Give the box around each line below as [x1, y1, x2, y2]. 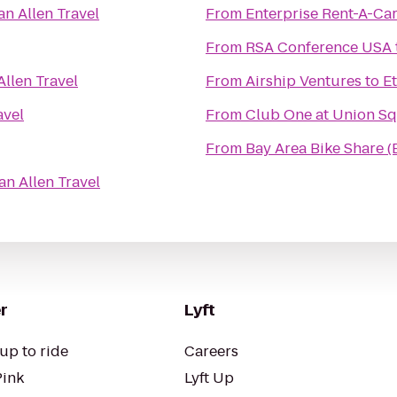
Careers [184, 341, 238, 362]
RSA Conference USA [245, 37, 392, 58]
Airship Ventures [245, 71, 362, 91]
